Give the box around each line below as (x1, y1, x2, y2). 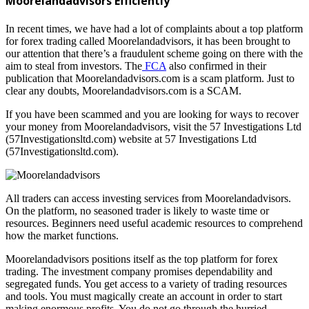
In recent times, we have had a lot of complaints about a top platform (6, 23, 303, 35)
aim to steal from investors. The (6, 60, 142, 72)
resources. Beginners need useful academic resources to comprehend (6, 217, 303, 230)
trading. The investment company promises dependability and (6, 266, 272, 278)
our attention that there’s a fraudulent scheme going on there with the (6, 48, 303, 60)
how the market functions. (6, 230, 119, 242)
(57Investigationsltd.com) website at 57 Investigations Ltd (6, 133, 257, 146)
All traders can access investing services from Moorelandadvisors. (6, 192, 291, 205)
